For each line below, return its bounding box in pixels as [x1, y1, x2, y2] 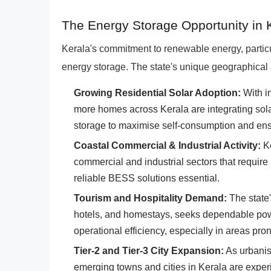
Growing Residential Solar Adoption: [74, 88, 241, 98]
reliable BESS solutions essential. [74, 173, 220, 183]
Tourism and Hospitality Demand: [74, 193, 227, 203]
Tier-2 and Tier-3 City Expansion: [74, 246, 224, 256]
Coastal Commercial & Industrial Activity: [74, 140, 261, 151]
